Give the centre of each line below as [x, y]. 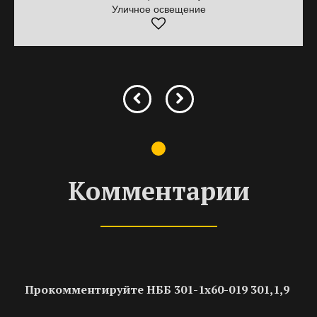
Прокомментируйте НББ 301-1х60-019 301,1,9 [157, 289]
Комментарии [158, 191]
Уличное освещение [158, 9]
